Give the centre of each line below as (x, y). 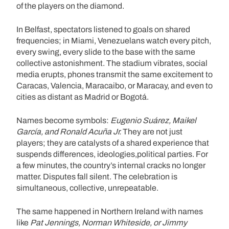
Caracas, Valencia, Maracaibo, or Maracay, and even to (114, 85)
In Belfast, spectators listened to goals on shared (103, 29)
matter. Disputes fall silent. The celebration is (97, 176)
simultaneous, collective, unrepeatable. (87, 188)
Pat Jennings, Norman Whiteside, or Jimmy (109, 222)
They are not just (152, 131)
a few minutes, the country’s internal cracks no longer (111, 165)
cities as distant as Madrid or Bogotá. (83, 97)
